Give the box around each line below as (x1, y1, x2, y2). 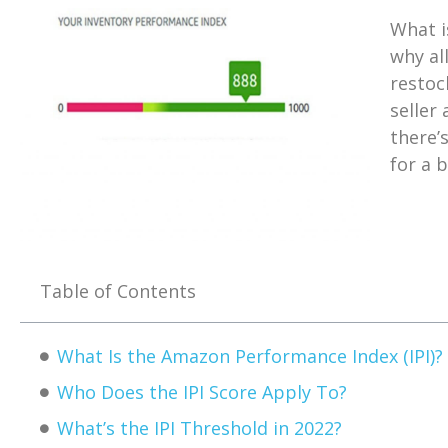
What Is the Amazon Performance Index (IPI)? (57, 344, 443, 369)
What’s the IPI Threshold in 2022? (57, 416, 342, 441)
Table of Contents (40, 279, 196, 304)
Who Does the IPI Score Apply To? (57, 380, 347, 405)
